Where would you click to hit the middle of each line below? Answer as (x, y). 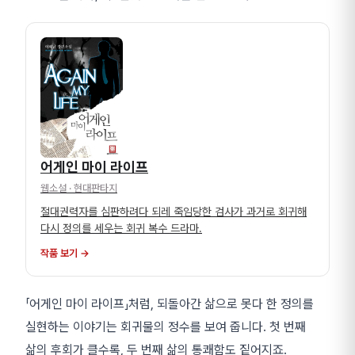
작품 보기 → (65, 253)
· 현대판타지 (92, 188)
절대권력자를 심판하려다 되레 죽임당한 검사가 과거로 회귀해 (174, 211)
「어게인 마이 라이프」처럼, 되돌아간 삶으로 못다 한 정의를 (170, 303)
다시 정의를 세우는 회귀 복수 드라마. (121, 228)
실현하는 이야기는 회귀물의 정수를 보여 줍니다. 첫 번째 (166, 326)
